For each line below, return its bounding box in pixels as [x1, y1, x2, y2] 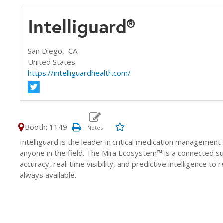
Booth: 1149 [25, 122, 67, 132]
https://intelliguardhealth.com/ [28, 68, 131, 78]
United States [28, 57, 75, 67]
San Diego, [28, 46, 68, 56]
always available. [20, 170, 76, 180]
